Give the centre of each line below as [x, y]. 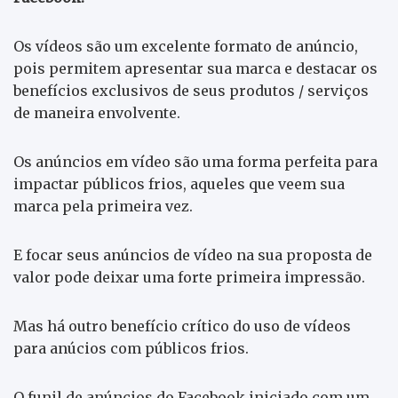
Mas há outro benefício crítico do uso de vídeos [182, 326]
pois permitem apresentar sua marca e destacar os [195, 68]
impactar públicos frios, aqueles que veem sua [179, 183]
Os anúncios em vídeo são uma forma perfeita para [195, 161]
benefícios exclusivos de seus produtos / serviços [191, 90]
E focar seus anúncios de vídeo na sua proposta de [193, 255]
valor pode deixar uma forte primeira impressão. [189, 277]
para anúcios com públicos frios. [131, 348]
